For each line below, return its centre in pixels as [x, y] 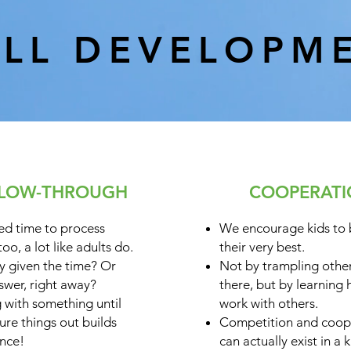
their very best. [262, 246]
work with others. [268, 303]
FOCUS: [77, 237]
